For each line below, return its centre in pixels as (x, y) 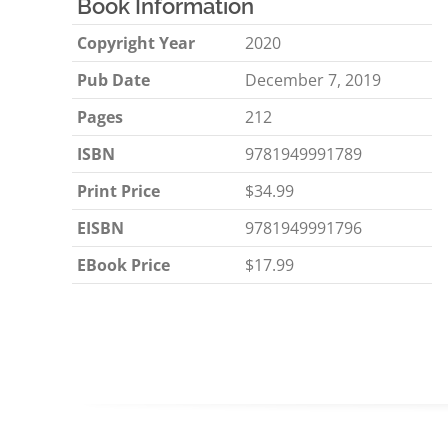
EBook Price (123, 265)
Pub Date (113, 80)
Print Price (118, 191)
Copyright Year (136, 43)
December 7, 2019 (313, 80)
